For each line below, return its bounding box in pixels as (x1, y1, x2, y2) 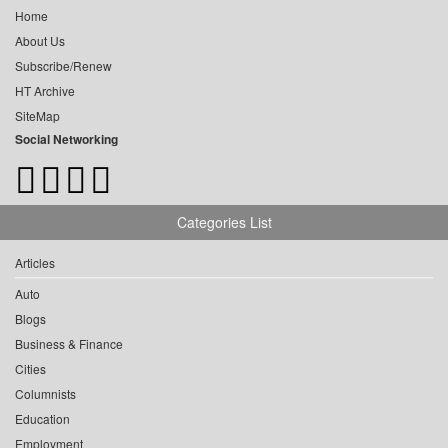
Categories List (176, 212, 272, 233)
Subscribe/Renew (15, 57, 112, 75)
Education (15, 410, 70, 428)
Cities (15, 360, 46, 378)
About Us (15, 32, 65, 50)
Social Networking (15, 130, 118, 149)
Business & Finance (15, 335, 123, 353)
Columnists (15, 385, 76, 403)
